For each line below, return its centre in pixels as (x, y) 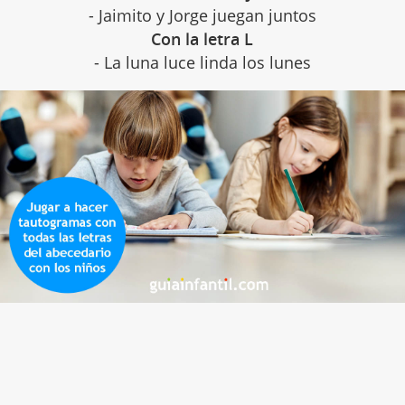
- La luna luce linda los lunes (202, 62)
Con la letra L (202, 38)
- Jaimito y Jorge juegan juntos (202, 15)
